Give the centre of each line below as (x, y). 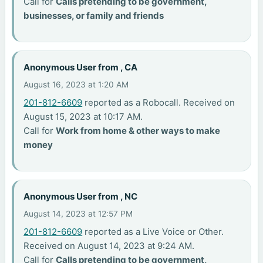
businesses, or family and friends (94, 16)
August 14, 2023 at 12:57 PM (78, 214)
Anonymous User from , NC (81, 197)
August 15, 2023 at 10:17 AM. (83, 117)
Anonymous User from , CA (81, 68)
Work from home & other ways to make (138, 131)
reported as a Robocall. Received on (159, 103)
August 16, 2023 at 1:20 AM (76, 85)
